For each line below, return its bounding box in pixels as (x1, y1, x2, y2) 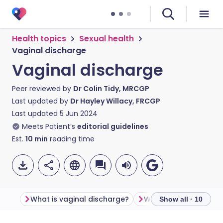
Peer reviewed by (12, 84, 73, 94)
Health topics (12, 33, 66, 44)
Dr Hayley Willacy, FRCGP (70, 96, 160, 106)
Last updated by (12, 96, 70, 106)
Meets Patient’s (22, 121, 75, 131)
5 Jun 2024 (60, 109, 98, 118)
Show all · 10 (159, 195, 203, 203)
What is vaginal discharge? (30, 194, 129, 204)
